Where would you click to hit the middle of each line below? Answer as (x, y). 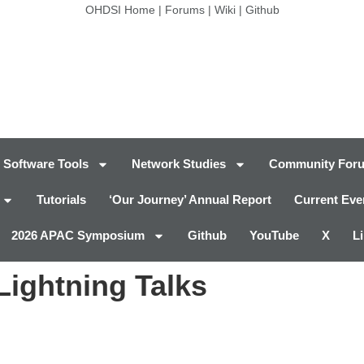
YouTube (274, 236)
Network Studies (179, 164)
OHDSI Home (120, 10)
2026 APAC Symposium (78, 236)
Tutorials (61, 200)
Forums (184, 10)
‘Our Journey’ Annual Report (190, 200)
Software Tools (46, 164)
